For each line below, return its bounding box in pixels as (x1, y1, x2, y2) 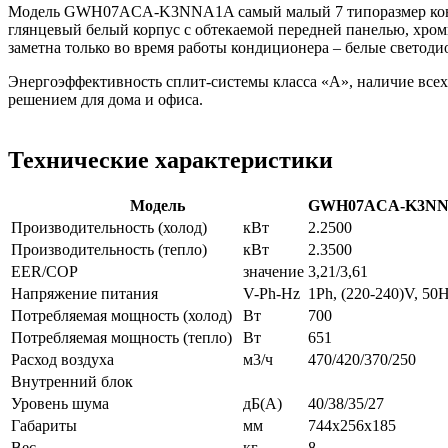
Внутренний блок (11, 372, 133, 390)
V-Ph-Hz (243, 284, 300, 302)
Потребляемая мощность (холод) (11, 306, 232, 324)
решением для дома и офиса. (8, 90, 203, 108)
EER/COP (11, 262, 78, 280)
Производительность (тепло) (11, 240, 207, 258)
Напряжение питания (11, 284, 158, 302)
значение (243, 262, 304, 280)
